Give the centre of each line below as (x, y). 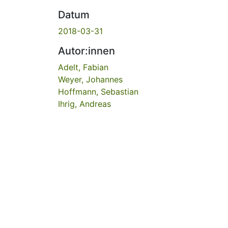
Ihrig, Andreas (84, 104)
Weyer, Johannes (90, 79)
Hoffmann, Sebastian (98, 91)
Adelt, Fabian (83, 67)
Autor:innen (87, 51)
